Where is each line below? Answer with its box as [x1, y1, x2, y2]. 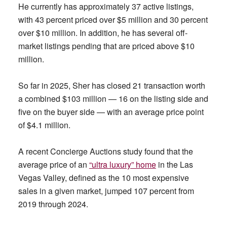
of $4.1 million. [18, 119, 70, 131]
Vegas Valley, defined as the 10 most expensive [18, 172, 189, 183]
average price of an [18, 159, 89, 170]
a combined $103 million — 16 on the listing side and [18, 93, 208, 104]
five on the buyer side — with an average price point [18, 106, 204, 118]
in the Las [156, 159, 193, 170]
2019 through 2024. [18, 198, 88, 210]
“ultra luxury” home [89, 159, 156, 170]
